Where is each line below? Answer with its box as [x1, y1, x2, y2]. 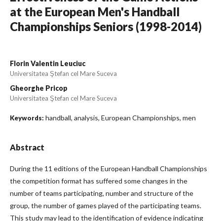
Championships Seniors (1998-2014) [10, 19, 202, 34]
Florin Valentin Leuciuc [10, 59, 85, 68]
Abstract [10, 143, 44, 152]
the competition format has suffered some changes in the [10, 177, 187, 185]
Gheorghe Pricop [10, 84, 68, 93]
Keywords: [10, 114, 45, 122]
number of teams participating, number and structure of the [10, 189, 193, 198]
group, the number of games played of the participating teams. [10, 201, 201, 210]
